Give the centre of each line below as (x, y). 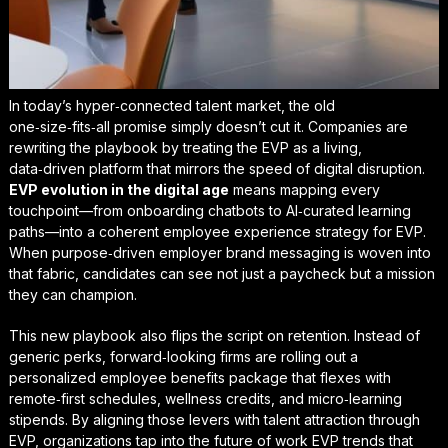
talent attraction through (341, 420)
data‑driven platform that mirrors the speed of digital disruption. (216, 169)
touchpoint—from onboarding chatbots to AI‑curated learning (209, 211)
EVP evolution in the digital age (118, 190)
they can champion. (72, 295)
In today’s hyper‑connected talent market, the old (171, 106)
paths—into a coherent (85, 232)
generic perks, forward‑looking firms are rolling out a (183, 357)
